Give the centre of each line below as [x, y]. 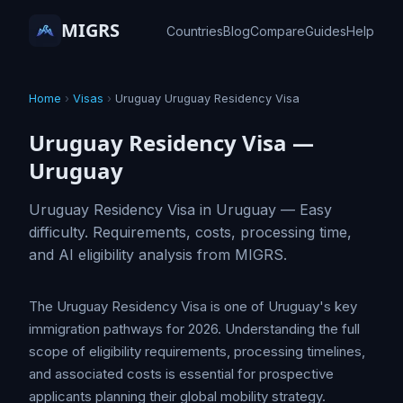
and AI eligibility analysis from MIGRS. [158, 255]
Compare [278, 31]
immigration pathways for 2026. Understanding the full [194, 329]
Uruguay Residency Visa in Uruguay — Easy [180, 210]
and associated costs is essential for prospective [181, 374]
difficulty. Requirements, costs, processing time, [190, 232]
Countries [195, 31]
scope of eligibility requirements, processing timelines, [197, 351]
